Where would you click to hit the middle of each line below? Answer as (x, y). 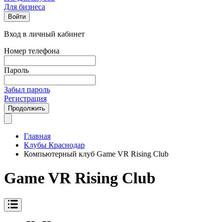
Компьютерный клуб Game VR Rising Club (96, 154)
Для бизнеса (25, 7)
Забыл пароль (27, 89)
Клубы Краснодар (54, 145)
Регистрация (25, 98)
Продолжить (27, 108)
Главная (37, 136)
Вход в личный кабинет (44, 34)
